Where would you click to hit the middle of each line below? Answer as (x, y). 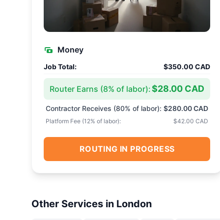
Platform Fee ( (65, 121)
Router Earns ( (76, 89)
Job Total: (60, 67)
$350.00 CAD (187, 67)
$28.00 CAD (178, 89)
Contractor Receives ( (81, 108)
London (134, 204)
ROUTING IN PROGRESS (127, 149)
